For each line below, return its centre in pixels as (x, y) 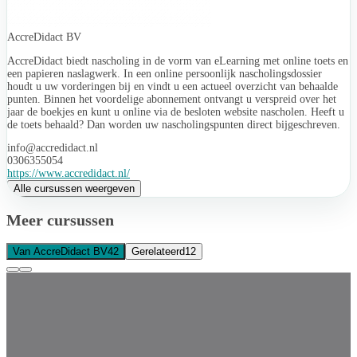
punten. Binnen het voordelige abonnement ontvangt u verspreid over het (172, 99)
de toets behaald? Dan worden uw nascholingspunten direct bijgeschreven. (174, 124)
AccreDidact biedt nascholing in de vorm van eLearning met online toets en (178, 61)
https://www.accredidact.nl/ (69, 174)
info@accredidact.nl (53, 148)
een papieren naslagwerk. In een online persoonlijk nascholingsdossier (165, 73)
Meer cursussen (60, 220)
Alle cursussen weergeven (74, 189)
